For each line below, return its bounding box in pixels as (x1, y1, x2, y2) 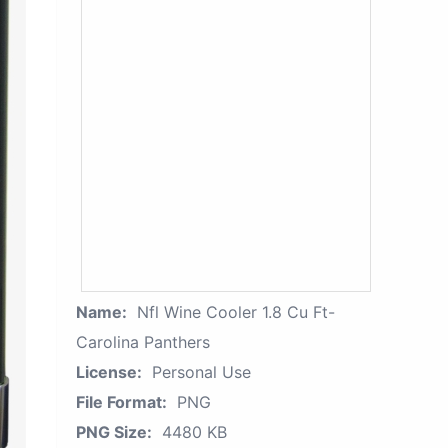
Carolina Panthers (76, 332, 210, 352)
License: (76, 362, 142, 382)
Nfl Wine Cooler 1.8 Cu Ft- (137, 302, 335, 322)
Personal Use (152, 362, 251, 382)
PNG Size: (76, 422, 152, 442)
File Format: (76, 392, 167, 412)
